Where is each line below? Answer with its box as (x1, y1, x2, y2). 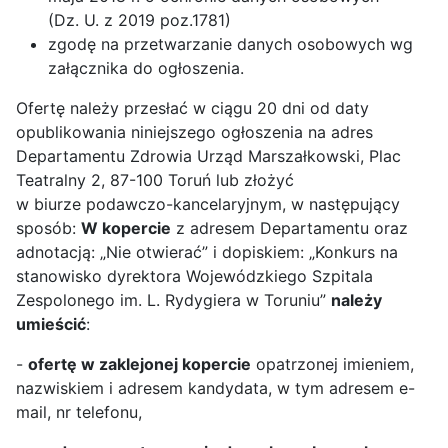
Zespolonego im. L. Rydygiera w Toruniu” (16, 290, 331, 310)
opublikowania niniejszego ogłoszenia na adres (16, 122, 373, 142)
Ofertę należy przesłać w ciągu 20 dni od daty (16, 98, 369, 118)
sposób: (16, 218, 81, 238)
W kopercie (81, 218, 171, 238)
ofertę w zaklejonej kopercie (28, 354, 251, 374)
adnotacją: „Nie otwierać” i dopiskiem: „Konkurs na (16, 242, 398, 262)
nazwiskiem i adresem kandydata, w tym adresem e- (16, 378, 415, 398)
